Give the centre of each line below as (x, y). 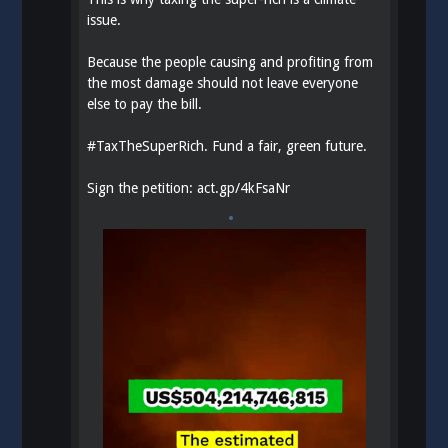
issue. (104, 20)
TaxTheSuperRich (150, 146)
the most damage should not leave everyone (223, 83)
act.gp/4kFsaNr (244, 188)
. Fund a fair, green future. (286, 146)
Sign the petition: (142, 188)
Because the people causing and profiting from (230, 62)
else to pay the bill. (145, 104)
